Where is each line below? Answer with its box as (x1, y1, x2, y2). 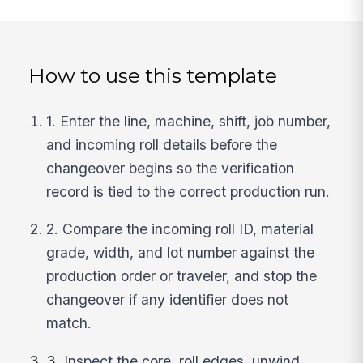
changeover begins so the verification (46, 159, 295, 177)
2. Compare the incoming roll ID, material (46, 220, 314, 238)
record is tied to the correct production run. (46, 182, 331, 200)
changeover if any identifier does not (46, 291, 289, 309)
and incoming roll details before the (46, 135, 278, 153)
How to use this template (28, 63, 278, 88)
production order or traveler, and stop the (46, 267, 318, 285)
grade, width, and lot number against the (46, 244, 315, 262)
